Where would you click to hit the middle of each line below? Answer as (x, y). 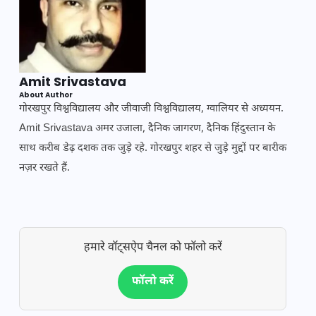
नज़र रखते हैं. (44, 169)
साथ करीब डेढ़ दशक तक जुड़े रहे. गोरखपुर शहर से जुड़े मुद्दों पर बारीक (153, 149)
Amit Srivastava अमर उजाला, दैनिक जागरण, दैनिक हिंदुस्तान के (147, 129)
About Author (46, 95)
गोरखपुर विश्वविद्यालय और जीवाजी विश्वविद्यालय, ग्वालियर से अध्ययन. (151, 109)
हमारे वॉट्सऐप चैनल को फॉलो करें (153, 248)
